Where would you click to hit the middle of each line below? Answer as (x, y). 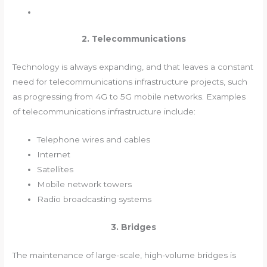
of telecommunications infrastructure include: (104, 112)
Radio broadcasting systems (94, 199)
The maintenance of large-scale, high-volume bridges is (125, 255)
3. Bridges (133, 227)
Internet (54, 155)
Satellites (55, 170)
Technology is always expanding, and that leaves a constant (133, 67)
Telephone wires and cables (94, 140)
